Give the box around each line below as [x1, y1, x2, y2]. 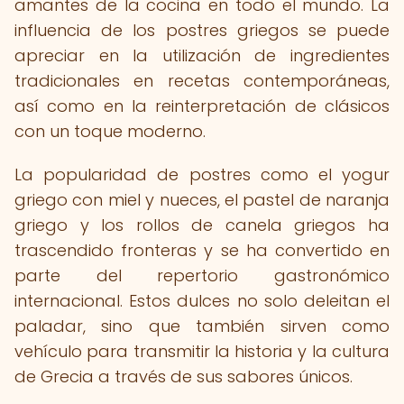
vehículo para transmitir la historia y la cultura [14, 340, 390, 363]
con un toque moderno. [14, 120, 206, 142]
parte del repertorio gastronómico [14, 264, 390, 287]
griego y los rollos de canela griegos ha [14, 214, 390, 236]
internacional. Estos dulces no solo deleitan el [14, 289, 390, 312]
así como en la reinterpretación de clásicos [14, 95, 390, 117]
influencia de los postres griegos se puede [14, 19, 390, 41]
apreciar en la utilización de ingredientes [14, 44, 390, 67]
